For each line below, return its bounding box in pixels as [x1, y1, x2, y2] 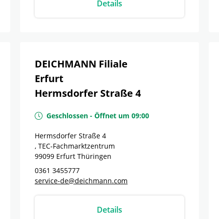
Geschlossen [46, 111, 88, 120]
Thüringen [77, 152, 111, 161]
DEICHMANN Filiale [35, 57, 128, 70]
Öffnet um [94, 111, 130, 120]
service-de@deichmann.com [35, 176, 128, 185]
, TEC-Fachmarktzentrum [35, 141, 115, 151]
